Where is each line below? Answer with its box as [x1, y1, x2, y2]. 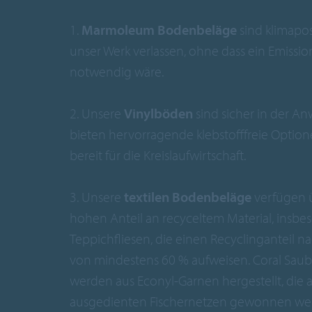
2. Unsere [70, 104, 124, 122]
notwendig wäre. [70, 62, 164, 80]
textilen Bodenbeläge [124, 187, 251, 205]
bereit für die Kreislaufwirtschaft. [70, 146, 246, 164]
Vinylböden [124, 104, 193, 122]
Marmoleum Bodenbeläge [81, 20, 237, 38]
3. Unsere [70, 187, 124, 205]
